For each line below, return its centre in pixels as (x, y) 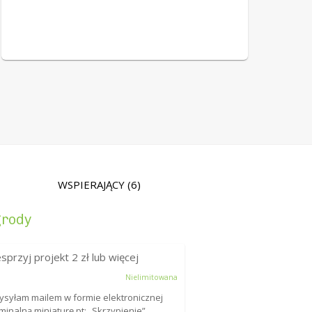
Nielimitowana (151, 278)
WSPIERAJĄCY (92, 185)
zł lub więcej (109, 257)
